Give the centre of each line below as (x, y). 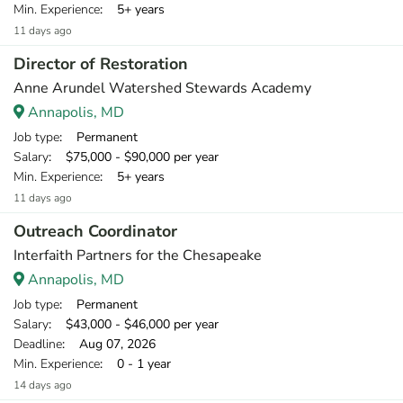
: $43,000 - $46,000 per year (134, 324)
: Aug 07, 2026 (109, 344)
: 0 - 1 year (135, 364)
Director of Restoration (101, 64)
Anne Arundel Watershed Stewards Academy (162, 88)
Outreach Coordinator (95, 231)
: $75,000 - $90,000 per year (134, 157)
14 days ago (43, 385)
